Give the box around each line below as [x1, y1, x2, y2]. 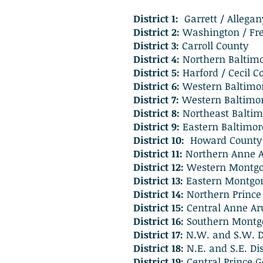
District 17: [133, 228, 183, 241]
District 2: [133, 25, 180, 39]
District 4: [133, 52, 180, 66]
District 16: [133, 214, 184, 228]
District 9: [133, 120, 180, 133]
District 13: [133, 174, 183, 187]
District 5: [133, 66, 180, 79]
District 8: [133, 106, 180, 120]
